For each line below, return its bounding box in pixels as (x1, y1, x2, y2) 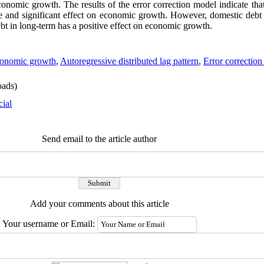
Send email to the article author (42, 134, 157, 144)
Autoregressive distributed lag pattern (60, 56, 199, 66)
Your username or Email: (2, 219, 97, 229)
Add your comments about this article (29, 199, 169, 209)
